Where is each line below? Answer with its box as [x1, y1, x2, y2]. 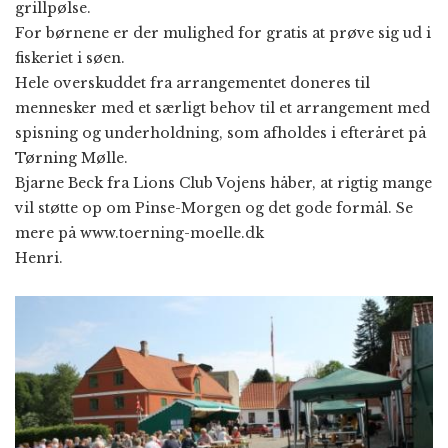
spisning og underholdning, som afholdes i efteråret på [15, 124, 426, 142]
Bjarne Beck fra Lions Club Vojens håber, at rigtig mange [15, 174, 432, 192]
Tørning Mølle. [15, 149, 128, 167]
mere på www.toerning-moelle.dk [15, 224, 264, 242]
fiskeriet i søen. [15, 49, 125, 67]
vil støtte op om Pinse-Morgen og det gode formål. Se [15, 199, 413, 217]
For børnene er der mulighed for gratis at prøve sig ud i [15, 24, 431, 42]
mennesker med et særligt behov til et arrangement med [15, 99, 430, 117]
